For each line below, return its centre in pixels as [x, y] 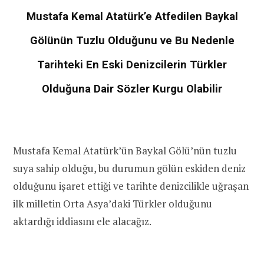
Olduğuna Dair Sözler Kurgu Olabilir [132, 89]
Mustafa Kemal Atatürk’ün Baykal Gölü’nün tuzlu [125, 151]
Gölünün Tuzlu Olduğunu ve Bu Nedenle [132, 40]
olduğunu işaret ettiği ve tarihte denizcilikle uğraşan [131, 186]
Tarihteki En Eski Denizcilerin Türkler [132, 65]
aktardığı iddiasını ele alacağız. [82, 222]
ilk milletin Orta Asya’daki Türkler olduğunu [113, 204]
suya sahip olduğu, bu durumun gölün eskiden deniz [129, 169]
